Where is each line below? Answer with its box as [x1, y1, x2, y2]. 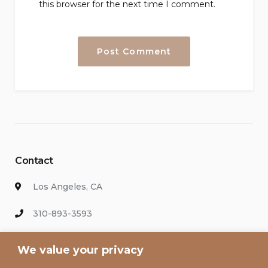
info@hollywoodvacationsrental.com [33, 234, 191, 246]
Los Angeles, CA [33, 181, 102, 192]
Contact [15, 154, 53, 166]
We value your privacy [17, 243, 144, 257]
